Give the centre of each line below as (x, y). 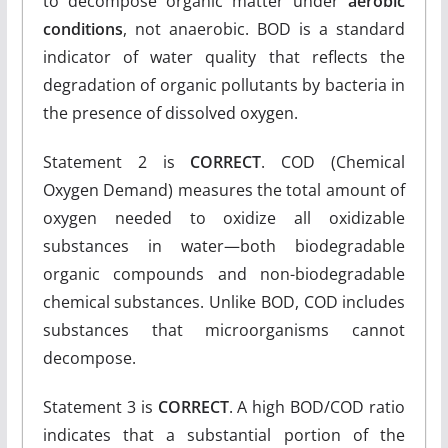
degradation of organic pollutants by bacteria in (224, 85)
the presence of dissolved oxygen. (170, 113)
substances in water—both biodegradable (224, 246)
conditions (82, 29)
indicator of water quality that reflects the (224, 57)
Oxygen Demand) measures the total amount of (224, 190)
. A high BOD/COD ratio (317, 407)
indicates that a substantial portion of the (224, 435)
